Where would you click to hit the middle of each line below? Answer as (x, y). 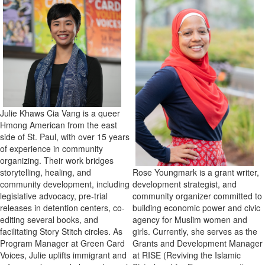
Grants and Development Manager (198, 243)
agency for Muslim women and (190, 219)
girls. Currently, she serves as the (195, 231)
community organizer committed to (197, 195)
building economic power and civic (196, 207)
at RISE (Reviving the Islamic (187, 255)
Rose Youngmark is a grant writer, (196, 172)
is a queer (101, 113)
